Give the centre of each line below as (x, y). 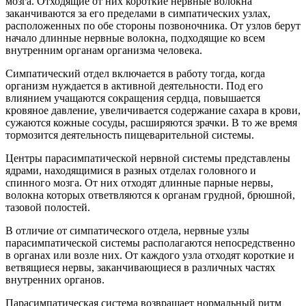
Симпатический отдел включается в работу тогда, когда (135, 73)
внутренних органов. (55, 279)
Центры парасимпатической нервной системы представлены (148, 158)
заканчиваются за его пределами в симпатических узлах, (138, 13)
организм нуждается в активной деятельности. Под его (134, 85)
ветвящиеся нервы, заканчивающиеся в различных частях (140, 267)
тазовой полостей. (48, 207)
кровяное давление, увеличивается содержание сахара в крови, (153, 110)
